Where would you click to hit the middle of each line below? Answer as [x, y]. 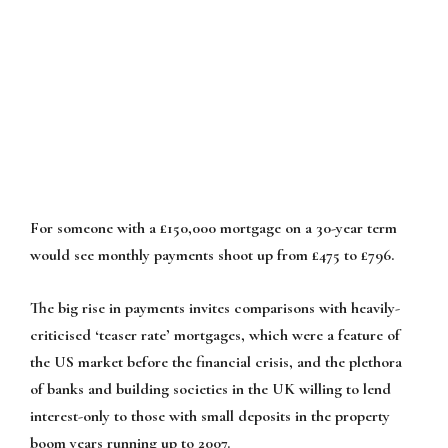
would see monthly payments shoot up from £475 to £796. [212, 255]
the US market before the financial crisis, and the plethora [216, 361]
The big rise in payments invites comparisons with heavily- [215, 307]
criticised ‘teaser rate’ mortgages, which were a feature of [215, 334]
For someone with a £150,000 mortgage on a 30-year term [213, 228]
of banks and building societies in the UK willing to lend [210, 388]
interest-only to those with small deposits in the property [210, 415]
